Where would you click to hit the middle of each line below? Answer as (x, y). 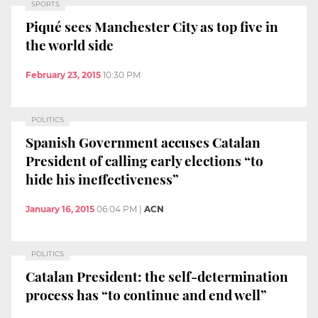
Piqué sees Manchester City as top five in (152, 27)
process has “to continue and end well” (146, 295)
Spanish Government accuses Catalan (143, 142)
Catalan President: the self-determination (157, 276)
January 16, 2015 (60, 209)
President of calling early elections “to (144, 161)
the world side (70, 45)
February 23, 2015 (63, 75)
